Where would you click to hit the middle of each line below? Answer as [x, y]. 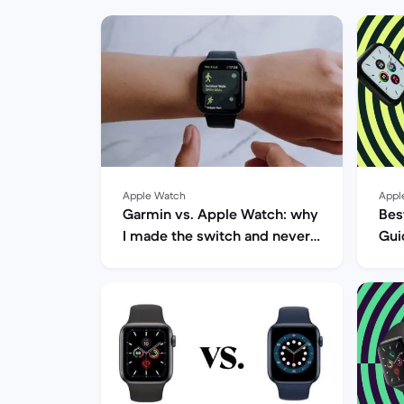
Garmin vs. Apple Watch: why [220, 214]
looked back [163, 257]
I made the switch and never [216, 235]
